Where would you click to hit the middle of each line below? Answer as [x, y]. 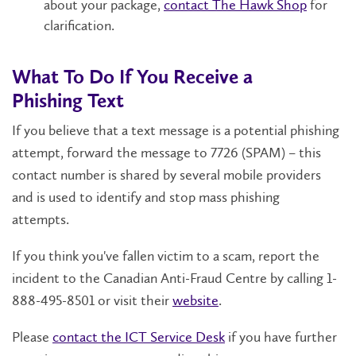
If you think [47, 256]
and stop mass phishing [211, 197]
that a [110, 131]
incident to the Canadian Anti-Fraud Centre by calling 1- [174, 279]
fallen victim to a [171, 256]
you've [101, 256]
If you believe [52, 131]
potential [262, 131]
